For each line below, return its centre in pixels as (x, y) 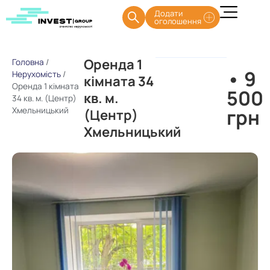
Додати (168, 13)
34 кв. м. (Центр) (44, 98)
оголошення (177, 21)
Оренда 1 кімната (46, 86)
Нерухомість (36, 74)
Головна (28, 62)
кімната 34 (118, 81)
